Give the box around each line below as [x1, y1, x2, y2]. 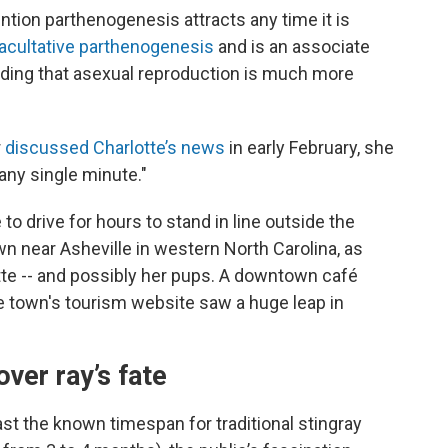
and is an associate [214, 36, 370, 57]
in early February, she [225, 137, 394, 158]
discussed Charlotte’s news [5, 137, 225, 158]
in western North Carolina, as [136, 238, 363, 259]
